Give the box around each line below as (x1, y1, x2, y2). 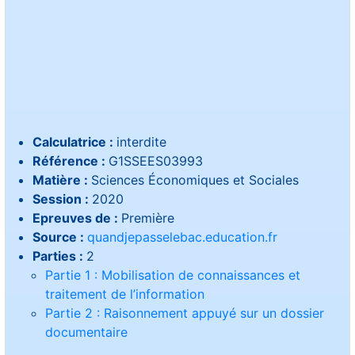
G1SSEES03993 (108, 153, 203, 170)
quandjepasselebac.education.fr (86, 229, 277, 246)
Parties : (32, 248, 86, 265)
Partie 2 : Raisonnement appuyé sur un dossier (44, 305, 324, 322)
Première (120, 210, 174, 227)
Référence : (32, 153, 109, 170)
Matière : (32, 172, 91, 189)
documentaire (44, 324, 128, 341)
